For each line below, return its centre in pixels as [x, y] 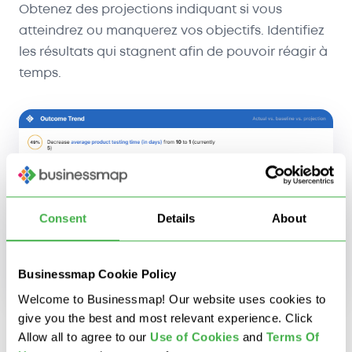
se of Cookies [199, 336]
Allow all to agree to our [84, 336]
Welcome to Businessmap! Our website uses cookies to [172, 299]
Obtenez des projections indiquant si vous [150, 9]
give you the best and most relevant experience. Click [166, 317]
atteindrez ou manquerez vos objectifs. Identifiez [172, 31]
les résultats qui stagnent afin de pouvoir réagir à [173, 52]
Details [176, 218]
